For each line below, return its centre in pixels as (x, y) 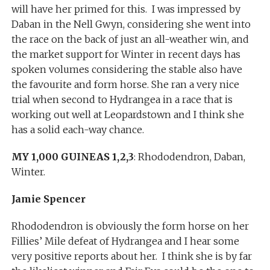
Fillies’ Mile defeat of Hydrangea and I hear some (125, 241)
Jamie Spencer (48, 199)
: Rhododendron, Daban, (189, 156)
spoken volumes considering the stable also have (127, 69)
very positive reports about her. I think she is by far (131, 256)
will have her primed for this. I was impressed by (126, 9)
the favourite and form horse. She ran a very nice (125, 84)
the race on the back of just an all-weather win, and (130, 39)
